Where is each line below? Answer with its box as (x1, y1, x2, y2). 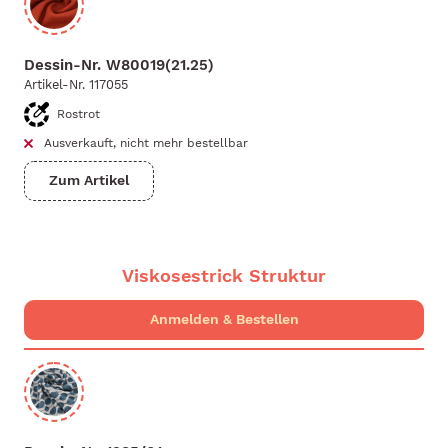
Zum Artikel (49, 172, 129, 189)
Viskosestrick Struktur (122, 264, 326, 286)
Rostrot (57, 107, 100, 122)
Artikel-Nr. (24, 77, 85, 93)
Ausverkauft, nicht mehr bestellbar (44, 136, 248, 151)
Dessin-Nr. (24, 56, 101, 75)
